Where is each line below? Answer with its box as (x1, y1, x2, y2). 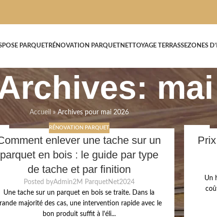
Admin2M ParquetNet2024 (53, 179, 135, 186)
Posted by (23, 179, 53, 186)
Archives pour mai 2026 (57, 109, 129, 116)
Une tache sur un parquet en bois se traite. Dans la (3, 189, 155, 197)
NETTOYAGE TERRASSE (120, 43, 188, 49)
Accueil (29, 109, 51, 116)
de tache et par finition (27, 163, 131, 176)
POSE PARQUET (2, 43, 49, 49)
